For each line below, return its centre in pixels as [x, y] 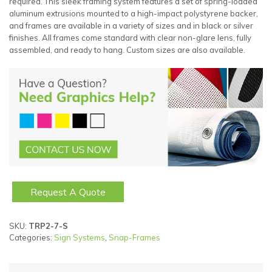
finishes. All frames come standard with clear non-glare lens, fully [130, 38]
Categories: [32, 238]
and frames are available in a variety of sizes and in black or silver [131, 26]
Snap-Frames [134, 238]
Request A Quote [68, 192]
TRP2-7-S [48, 226]
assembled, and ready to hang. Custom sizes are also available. [127, 50]
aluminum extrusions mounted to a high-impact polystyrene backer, [134, 14]
